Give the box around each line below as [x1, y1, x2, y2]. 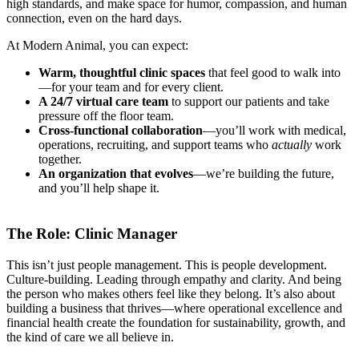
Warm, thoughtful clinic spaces [38, 66, 205, 80]
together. [38, 152, 82, 167]
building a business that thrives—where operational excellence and [6, 301, 342, 315]
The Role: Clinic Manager [6, 224, 177, 242]
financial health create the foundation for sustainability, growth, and [6, 315, 345, 329]
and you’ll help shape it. [38, 181, 159, 196]
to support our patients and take [168, 95, 329, 109]
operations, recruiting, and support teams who [38, 138, 272, 152]
